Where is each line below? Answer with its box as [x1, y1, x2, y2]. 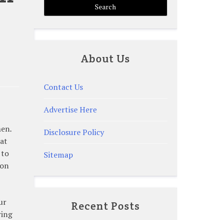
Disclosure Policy [43, 127, 104, 138]
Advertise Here [43, 104, 97, 115]
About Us [81, 52, 130, 65]
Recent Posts [71, 199, 140, 213]
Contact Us [43, 82, 83, 93]
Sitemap [43, 149, 73, 161]
